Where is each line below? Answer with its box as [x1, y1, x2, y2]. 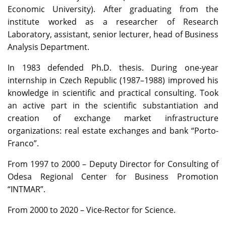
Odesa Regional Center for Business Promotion [8, 171, 218, 183]
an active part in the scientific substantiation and [8, 100, 218, 111]
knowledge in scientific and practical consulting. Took [8, 87, 218, 99]
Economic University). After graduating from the [8, 4, 218, 15]
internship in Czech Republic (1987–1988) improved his [8, 75, 218, 86]
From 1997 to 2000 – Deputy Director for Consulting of [8, 158, 218, 170]
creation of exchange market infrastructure [8, 112, 218, 124]
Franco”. [8, 138, 39, 149]
